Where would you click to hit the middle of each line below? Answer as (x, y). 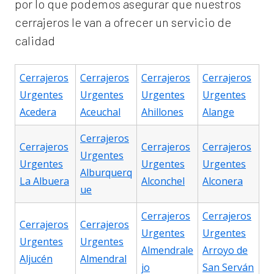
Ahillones (162, 112)
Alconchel (163, 181)
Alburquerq (106, 173)
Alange (218, 112)
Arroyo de (225, 250)
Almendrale (167, 250)
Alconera (223, 181)
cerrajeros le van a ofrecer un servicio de (123, 22)
